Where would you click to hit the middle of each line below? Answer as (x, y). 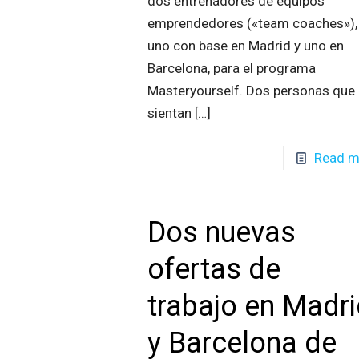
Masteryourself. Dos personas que (252, 91)
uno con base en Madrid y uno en (246, 46)
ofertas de (214, 269)
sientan (170, 113)
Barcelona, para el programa (232, 68)
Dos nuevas (222, 232)
